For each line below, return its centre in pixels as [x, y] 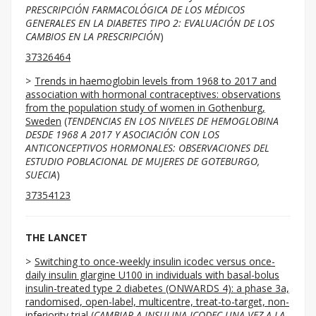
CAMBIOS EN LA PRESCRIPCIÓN [93, 36]
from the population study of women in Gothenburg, [145, 108]
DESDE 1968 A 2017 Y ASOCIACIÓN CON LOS [122, 134]
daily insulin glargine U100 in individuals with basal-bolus [152, 275]
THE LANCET [56, 237]
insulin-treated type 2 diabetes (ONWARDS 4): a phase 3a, [157, 288]
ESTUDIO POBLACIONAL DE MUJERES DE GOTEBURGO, [142, 161]
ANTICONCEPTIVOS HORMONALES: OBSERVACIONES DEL [147, 148]
